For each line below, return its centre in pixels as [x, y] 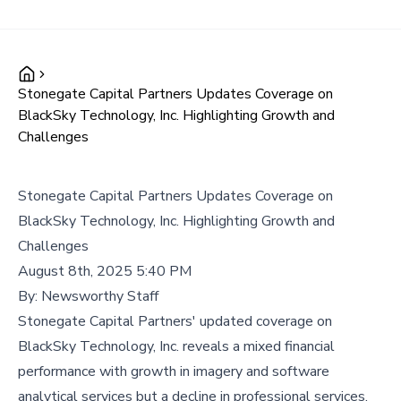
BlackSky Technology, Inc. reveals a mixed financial [176, 346]
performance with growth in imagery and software [174, 371]
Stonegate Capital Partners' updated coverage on [175, 321]
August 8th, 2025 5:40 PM [105, 271]
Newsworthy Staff [100, 296]
